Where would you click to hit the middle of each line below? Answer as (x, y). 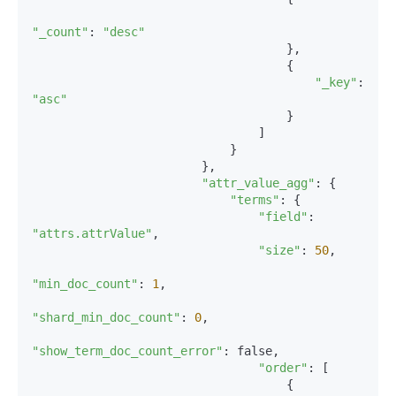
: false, (251, 351)
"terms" (255, 200)
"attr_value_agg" (258, 183)
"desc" (124, 32)
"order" (283, 368)
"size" (279, 250)
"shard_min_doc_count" (106, 317)
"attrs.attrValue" (92, 233)
